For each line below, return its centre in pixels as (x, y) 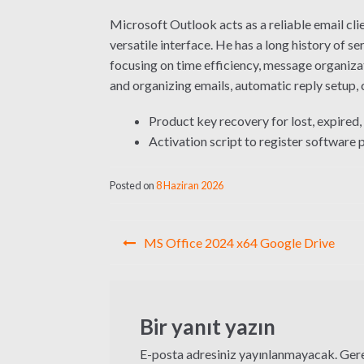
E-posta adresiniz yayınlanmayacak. (238, 353)
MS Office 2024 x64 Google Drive (239, 242)
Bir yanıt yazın (207, 326)
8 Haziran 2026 (189, 186)
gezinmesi (167, 266)
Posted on (132, 186)
